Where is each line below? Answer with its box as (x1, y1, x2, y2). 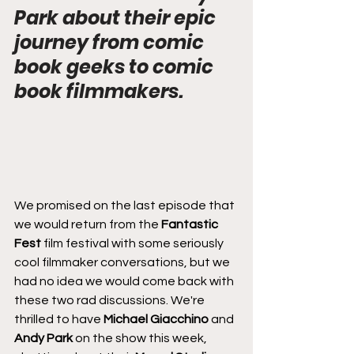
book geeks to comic (14, 54, 217, 80)
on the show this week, (73, 331, 209, 345)
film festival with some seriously (41, 236, 226, 250)
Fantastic (161, 217, 220, 231)
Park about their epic (14, 5, 220, 31)
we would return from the (14, 217, 161, 231)
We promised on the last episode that (14, 198, 237, 212)
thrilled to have (14, 312, 104, 326)
